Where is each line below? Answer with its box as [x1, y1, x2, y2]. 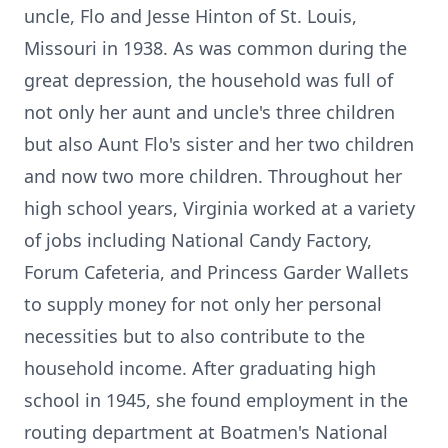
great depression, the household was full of [24, 68, 393, 92]
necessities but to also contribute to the [24, 324, 365, 348]
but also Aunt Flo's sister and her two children [24, 132, 414, 156]
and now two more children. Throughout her [24, 164, 402, 188]
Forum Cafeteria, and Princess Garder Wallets [24, 260, 409, 284]
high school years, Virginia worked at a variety [24, 196, 415, 220]
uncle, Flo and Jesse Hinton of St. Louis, [24, 4, 357, 28]
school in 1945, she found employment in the [24, 388, 408, 412]
